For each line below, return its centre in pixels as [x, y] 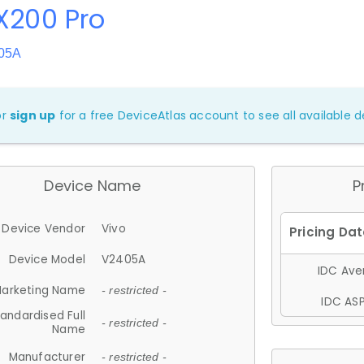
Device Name [93, 186]
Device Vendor [43, 228]
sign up [33, 115]
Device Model [47, 259]
